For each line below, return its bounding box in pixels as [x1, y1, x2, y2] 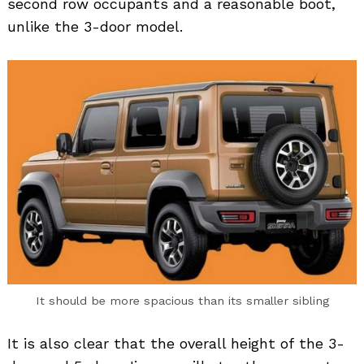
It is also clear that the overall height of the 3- [7, 335, 344, 353]
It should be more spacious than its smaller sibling [35, 294, 329, 308]
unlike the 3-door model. [7, 18, 183, 36]
